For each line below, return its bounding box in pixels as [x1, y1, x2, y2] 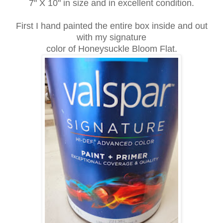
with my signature [77, 32, 146, 42]
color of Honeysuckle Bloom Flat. [46, 43, 177, 54]
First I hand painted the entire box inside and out [15, 20, 208, 31]
